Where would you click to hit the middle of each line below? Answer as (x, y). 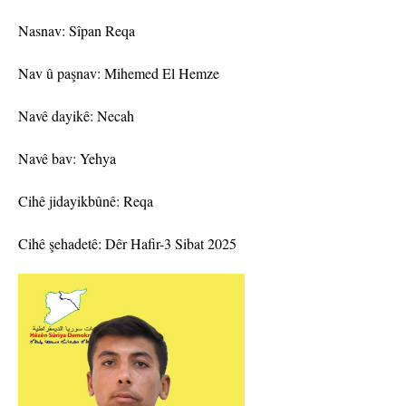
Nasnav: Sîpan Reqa (77, 31)
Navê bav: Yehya (67, 159)
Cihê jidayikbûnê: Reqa (86, 201)
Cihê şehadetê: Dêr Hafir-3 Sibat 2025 (127, 244)
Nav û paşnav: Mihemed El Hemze (119, 73)
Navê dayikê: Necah (76, 116)
